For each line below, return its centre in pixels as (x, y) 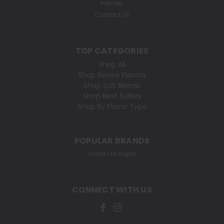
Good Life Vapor (112, 154)
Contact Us (112, 15)
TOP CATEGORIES (112, 51)
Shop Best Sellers (112, 96)
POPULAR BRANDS (112, 141)
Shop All (112, 65)
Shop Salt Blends (112, 86)
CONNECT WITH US (112, 190)
